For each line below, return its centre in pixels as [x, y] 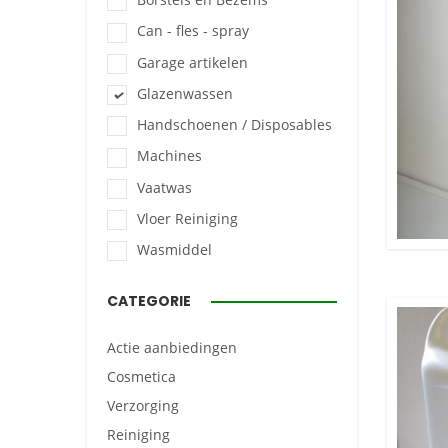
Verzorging [143, 406]
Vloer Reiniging [187, 218]
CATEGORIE [149, 301]
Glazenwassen [185, 93]
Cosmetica [141, 377]
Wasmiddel [174, 250]
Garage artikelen [192, 62]
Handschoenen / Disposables [234, 125]
